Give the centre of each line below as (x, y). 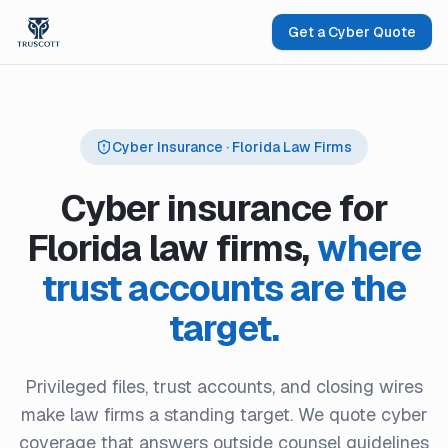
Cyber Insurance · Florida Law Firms (232, 147)
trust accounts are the (224, 288)
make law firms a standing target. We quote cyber (224, 414)
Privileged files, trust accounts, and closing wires (224, 386)
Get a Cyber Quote (352, 32)
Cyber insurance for (224, 208)
